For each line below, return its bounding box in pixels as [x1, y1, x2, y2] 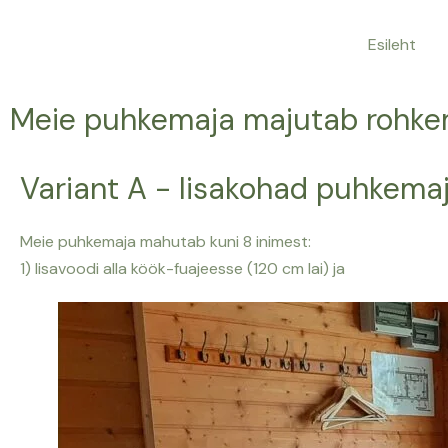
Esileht [368, 34, 416, 55]
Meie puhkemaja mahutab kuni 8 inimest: [20, 231, 315, 252]
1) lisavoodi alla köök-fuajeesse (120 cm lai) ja [20, 258, 349, 279]
